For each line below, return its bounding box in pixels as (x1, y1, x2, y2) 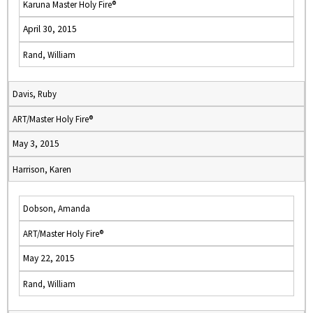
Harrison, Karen (13, 163, 71, 175)
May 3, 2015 (13, 138, 59, 150)
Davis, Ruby (13, 88, 57, 99)
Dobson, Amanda (23, 203, 90, 214)
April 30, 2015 (23, 23, 77, 35)
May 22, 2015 (23, 252, 75, 264)
